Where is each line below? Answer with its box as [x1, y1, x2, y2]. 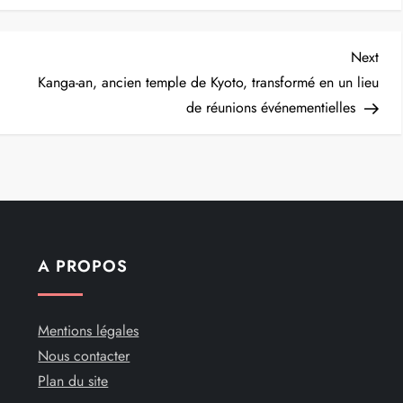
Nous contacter [38, 345, 130, 366]
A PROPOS [38, 254, 128, 278]
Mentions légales [38, 319, 139, 341]
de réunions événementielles [185, 96, 355, 118]
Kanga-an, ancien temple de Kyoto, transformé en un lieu [37, 71, 379, 93]
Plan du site [38, 370, 109, 391]
